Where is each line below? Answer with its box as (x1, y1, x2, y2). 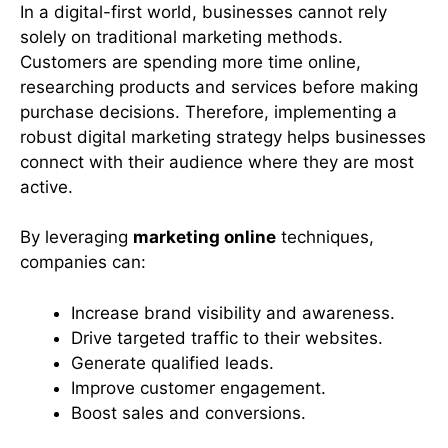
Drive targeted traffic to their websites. (71, 327, 383, 348)
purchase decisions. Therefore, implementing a (20, 101, 397, 122)
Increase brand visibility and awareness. (71, 302, 395, 323)
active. (20, 176, 73, 197)
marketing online (133, 227, 276, 248)
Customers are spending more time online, (20, 51, 361, 72)
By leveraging (20, 227, 133, 248)
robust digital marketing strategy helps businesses (20, 126, 426, 147)
